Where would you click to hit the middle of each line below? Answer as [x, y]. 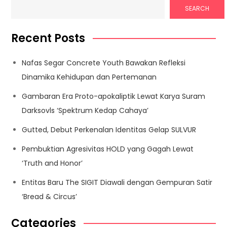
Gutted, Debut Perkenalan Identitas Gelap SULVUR [109, 130]
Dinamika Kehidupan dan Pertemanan [89, 77]
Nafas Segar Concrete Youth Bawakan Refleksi [104, 63]
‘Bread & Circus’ [50, 197]
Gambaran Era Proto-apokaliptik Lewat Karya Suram [114, 97]
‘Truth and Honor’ [52, 163]
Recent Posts [48, 39]
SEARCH [197, 9]
